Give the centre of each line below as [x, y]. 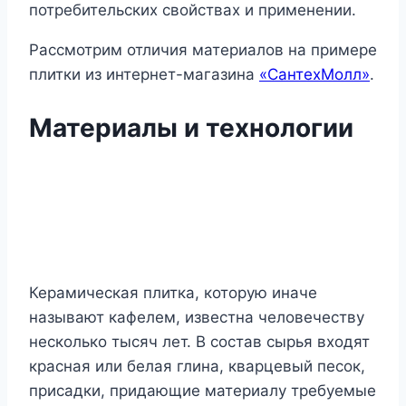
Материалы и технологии [191, 127]
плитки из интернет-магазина [144, 75]
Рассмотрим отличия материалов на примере [203, 50]
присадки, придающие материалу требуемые [203, 390]
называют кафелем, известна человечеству [197, 317]
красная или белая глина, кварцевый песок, [197, 366]
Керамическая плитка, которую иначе [173, 292]
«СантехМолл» [314, 75]
